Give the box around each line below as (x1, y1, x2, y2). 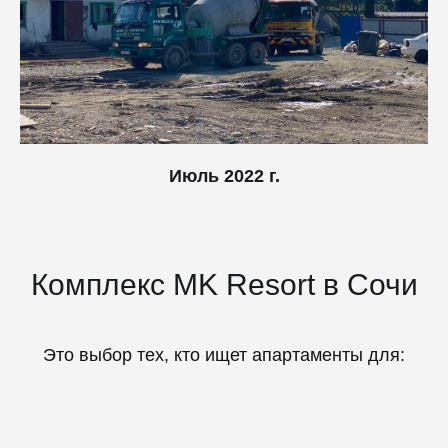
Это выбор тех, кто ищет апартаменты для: (43, 344, 405, 365)
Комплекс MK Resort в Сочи (30, 267, 418, 301)
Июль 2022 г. (168, 165, 280, 186)
